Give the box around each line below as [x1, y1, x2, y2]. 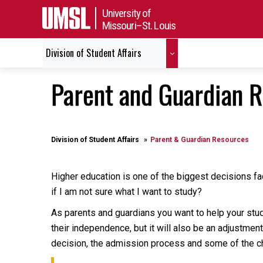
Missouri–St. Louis [102, 18, 176, 32]
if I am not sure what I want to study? [51, 186, 202, 197]
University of [102, 6, 151, 20]
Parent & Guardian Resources [150, 136, 249, 144]
